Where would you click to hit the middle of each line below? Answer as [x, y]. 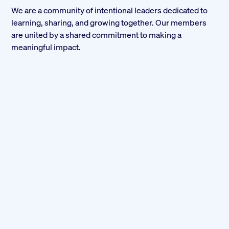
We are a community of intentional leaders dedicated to [110, 10]
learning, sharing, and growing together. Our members [109, 22]
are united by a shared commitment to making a [97, 34]
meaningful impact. [46, 47]
